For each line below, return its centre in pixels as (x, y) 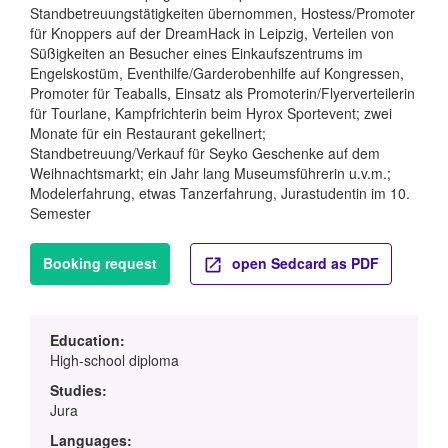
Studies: (78, 389)
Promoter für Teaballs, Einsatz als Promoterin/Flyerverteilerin (222, 93)
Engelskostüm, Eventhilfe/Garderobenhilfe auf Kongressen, (217, 73)
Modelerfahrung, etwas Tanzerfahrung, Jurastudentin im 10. (220, 193)
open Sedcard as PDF (303, 263)
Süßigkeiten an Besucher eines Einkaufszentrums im (196, 53)
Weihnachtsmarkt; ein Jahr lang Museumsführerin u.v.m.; (210, 173)
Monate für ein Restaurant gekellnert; (148, 133)
